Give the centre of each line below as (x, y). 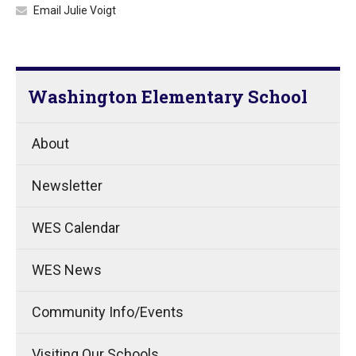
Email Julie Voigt (75, 10)
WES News (67, 270)
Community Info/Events (108, 312)
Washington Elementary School (168, 97)
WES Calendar (76, 228)
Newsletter (67, 186)
